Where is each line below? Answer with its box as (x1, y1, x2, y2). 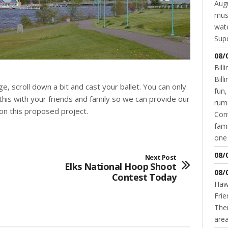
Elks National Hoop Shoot (64, 160, 177, 173)
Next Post (145, 152, 177, 162)
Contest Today (111, 170, 177, 183)
